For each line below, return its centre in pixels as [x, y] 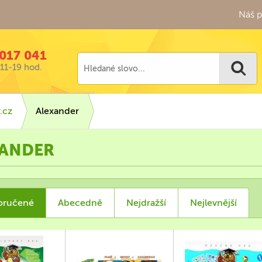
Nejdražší [146, 203]
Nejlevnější [213, 203]
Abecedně [80, 203]
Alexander [57, 111]
